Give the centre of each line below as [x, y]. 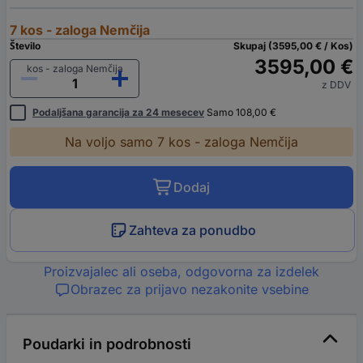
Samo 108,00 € [240, 112]
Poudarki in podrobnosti [107, 344]
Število [25, 46]
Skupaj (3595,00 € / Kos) [293, 46]
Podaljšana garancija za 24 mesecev [118, 112]
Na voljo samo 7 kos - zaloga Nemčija [181, 142]
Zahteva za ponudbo [192, 230]
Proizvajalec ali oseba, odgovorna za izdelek [181, 271]
